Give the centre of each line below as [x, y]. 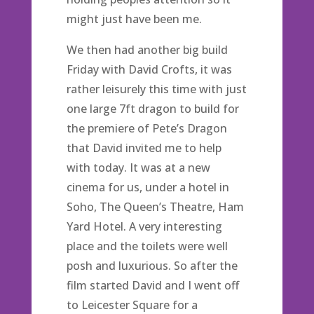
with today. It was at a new [138, 168]
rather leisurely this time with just [156, 89]
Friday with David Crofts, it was [149, 69]
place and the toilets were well [147, 246]
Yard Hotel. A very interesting [144, 226]
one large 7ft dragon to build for [152, 109]
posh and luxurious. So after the [152, 266]
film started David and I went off [152, 285]
